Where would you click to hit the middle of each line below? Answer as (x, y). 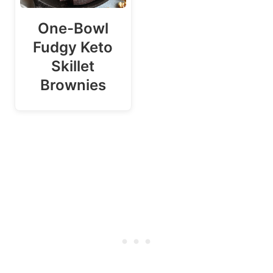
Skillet (73, 66)
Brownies (73, 85)
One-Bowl (73, 29)
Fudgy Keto (73, 48)
